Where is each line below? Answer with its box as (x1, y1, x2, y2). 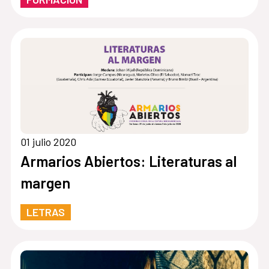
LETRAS (26, 205, 65, 219)
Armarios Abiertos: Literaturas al (20, 152, 237, 171)
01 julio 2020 (20, 135, 76, 149)
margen (20, 174, 70, 192)
